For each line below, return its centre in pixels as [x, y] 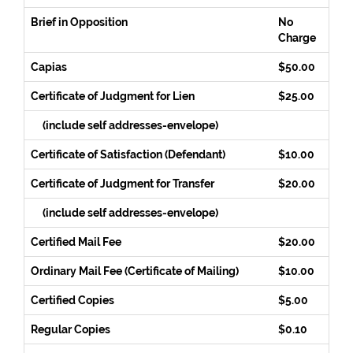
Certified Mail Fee [76, 242]
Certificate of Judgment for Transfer [123, 184]
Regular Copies [71, 329]
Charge [297, 38]
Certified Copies [72, 300]
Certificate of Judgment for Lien [113, 96]
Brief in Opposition [79, 22]
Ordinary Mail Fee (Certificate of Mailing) [135, 271]
